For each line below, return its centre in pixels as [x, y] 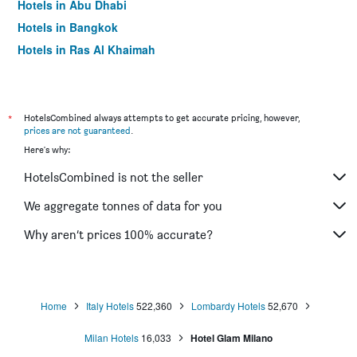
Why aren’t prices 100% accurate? [118, 234]
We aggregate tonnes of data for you [123, 206]
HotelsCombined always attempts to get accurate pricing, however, [162, 118]
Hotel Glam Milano [231, 338]
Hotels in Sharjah [64, 72]
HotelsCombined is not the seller [114, 177]
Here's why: [47, 149]
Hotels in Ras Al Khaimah [86, 49]
